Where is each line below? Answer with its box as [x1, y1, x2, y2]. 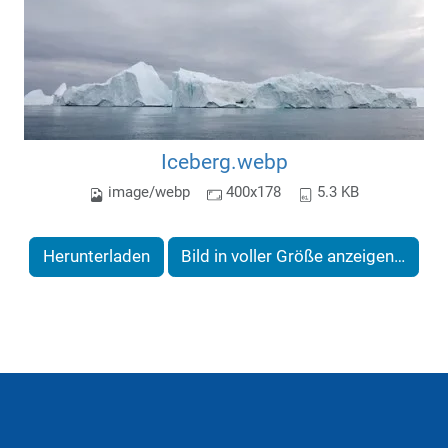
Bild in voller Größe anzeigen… [181, 246, 406, 267]
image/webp [108, 183, 191, 201]
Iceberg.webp [160, 148, 288, 174]
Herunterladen [42, 246, 150, 267]
